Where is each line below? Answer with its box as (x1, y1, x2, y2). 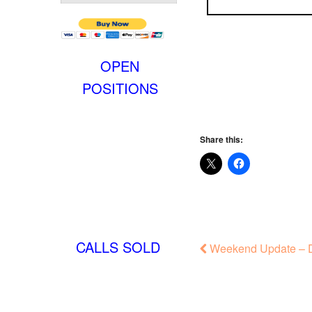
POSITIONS (81, 77, 158, 98)
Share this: (200, 133, 243, 146)
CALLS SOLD (75, 236, 164, 257)
